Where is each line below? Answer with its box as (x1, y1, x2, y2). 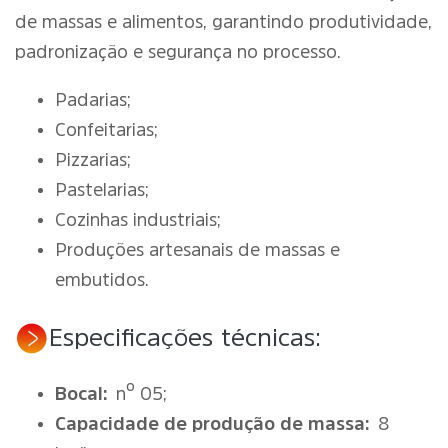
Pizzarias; (55, 151, 131, 169)
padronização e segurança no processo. (15, 43, 341, 61)
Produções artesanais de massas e (55, 241, 340, 259)
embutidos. (55, 271, 149, 289)
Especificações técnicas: (49, 324, 321, 350)
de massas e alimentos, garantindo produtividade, (15, 13, 432, 31)
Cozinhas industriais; (55, 211, 221, 229)
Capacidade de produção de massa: (55, 415, 370, 433)
